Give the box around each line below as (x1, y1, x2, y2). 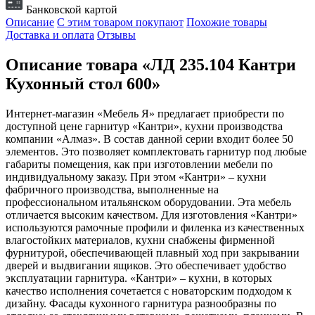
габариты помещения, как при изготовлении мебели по (6, 158, 273, 171)
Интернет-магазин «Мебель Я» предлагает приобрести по (6, 108, 284, 120)
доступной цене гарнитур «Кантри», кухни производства (6, 120, 283, 133)
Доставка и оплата (6, 29, 94, 41)
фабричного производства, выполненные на (6, 184, 219, 196)
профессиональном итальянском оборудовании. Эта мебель (6, 196, 291, 209)
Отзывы (97, 29, 136, 41)
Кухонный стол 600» (6, 75, 160, 94)
